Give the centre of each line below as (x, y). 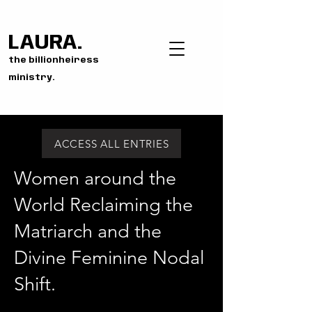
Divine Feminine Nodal (109, 258)
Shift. (35, 284)
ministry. (32, 78)
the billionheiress (54, 60)
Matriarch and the (88, 231)
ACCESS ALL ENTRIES (111, 143)
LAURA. (45, 43)
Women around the (95, 178)
